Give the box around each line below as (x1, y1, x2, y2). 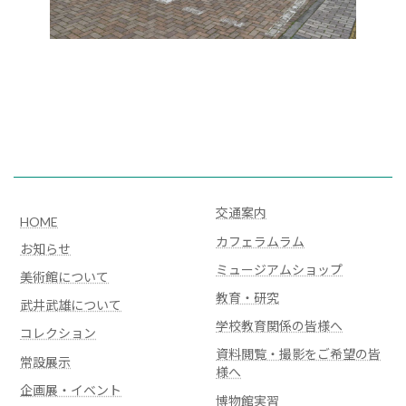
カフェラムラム (216, 233, 304, 249)
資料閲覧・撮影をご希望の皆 (216, 346, 381, 362)
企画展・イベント (20, 382, 121, 398)
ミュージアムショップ (216, 261, 343, 277)
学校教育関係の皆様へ (216, 318, 343, 334)
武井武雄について (20, 297, 121, 314)
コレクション (20, 325, 96, 342)
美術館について (20, 269, 109, 285)
